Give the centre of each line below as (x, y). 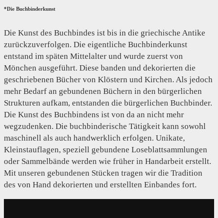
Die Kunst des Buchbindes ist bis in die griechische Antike (105, 33)
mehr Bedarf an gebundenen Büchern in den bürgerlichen (103, 91)
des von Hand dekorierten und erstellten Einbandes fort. (100, 185)
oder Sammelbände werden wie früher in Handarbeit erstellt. (108, 162)
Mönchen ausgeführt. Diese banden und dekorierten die (100, 68)
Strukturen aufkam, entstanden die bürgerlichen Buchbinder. (108, 103)
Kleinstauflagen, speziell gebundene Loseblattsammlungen (106, 150)
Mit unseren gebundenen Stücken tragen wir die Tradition (103, 173)
